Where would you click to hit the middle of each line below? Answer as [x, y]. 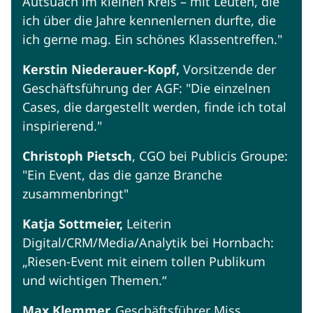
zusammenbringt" [77, 194]
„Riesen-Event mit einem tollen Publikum [144, 262]
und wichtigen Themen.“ [94, 281]
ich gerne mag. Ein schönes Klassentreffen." [152, 39]
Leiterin [147, 224]
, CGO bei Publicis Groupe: [210, 156]
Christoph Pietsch [77, 156]
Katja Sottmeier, [73, 224]
